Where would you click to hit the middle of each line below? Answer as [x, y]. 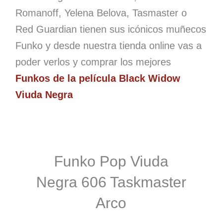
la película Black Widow [124, 79]
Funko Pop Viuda [111, 162]
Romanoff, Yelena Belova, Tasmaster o [101, 13]
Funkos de [41, 79]
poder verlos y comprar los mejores [93, 62]
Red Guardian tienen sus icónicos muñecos [111, 29]
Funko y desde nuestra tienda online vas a [108, 46]
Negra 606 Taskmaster [111, 182]
